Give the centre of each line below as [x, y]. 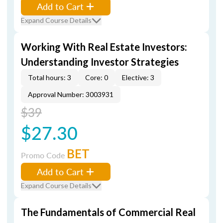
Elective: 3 [138, 77]
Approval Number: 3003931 [71, 94]
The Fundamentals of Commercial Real [108, 212]
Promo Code [44, 155]
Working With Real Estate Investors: [104, 47]
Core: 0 [97, 77]
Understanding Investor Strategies [100, 62]
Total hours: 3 [50, 77]
